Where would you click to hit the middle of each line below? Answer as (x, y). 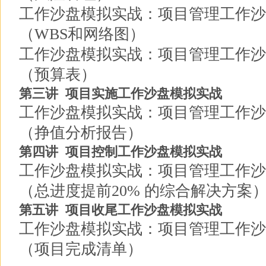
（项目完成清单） (81, 249)
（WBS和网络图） (82, 34)
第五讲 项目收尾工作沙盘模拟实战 (121, 210)
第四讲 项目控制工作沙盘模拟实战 (121, 152)
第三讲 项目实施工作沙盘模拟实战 (121, 94)
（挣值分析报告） (81, 133)
